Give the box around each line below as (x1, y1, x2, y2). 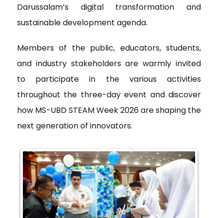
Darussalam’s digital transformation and (17, 1, 201, 13)
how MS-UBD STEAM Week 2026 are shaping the (17, 104, 201, 116)
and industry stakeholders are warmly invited (17, 57, 201, 69)
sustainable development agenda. (17, 17, 147, 28)
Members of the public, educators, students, (17, 42, 201, 54)
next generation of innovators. (17, 120, 132, 131)
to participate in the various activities (17, 73, 201, 85)
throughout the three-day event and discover (17, 89, 201, 100)
